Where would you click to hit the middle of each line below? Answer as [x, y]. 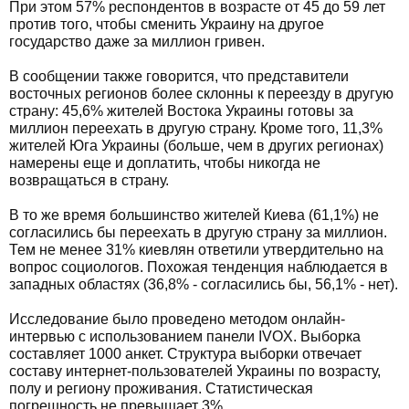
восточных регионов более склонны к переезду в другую [201, 94]
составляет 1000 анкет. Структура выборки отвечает [185, 354]
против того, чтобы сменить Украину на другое [167, 24]
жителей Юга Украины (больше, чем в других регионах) [196, 146]
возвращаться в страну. [89, 180]
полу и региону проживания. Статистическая [161, 388]
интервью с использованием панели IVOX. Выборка [185, 336]
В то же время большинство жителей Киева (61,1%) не [194, 215]
